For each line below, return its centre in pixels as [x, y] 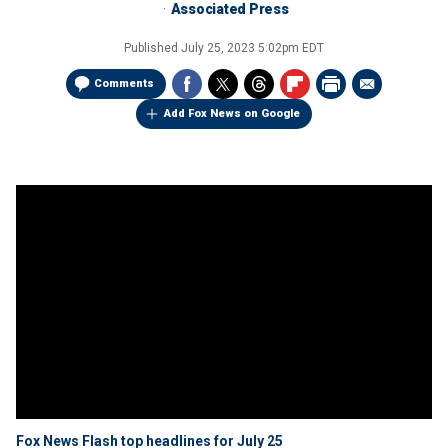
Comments [124, 83]
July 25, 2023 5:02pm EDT [252, 48]
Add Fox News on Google [232, 113]
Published [152, 48]
